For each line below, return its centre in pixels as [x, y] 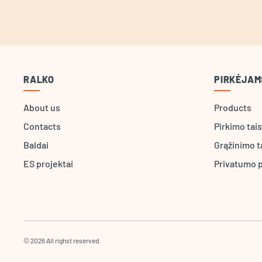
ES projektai [48, 163]
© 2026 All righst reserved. [62, 240]
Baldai [36, 145]
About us [42, 107]
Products [233, 107]
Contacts [42, 126]
